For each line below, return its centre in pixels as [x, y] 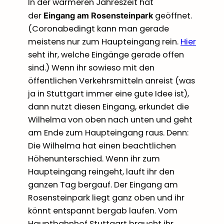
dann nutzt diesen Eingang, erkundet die [108, 107]
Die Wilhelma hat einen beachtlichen [102, 146]
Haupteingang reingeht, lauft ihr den [101, 172]
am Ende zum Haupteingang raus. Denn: [108, 133]
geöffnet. [172, 16]
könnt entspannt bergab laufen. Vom [103, 211]
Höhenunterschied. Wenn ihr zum [94, 159]
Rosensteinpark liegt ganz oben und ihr [106, 198]
